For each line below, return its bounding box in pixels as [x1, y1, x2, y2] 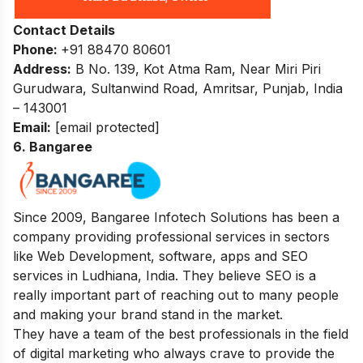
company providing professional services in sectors [13, 228, 330, 245]
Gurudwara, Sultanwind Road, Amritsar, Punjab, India [13, 80, 343, 96]
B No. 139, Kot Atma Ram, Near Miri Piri [71, 61, 321, 77]
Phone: [13, 41, 61, 58]
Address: [13, 61, 71, 77]
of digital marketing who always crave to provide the [13, 345, 335, 361]
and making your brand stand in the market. [13, 306, 287, 322]
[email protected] [55, 119, 160, 135]
